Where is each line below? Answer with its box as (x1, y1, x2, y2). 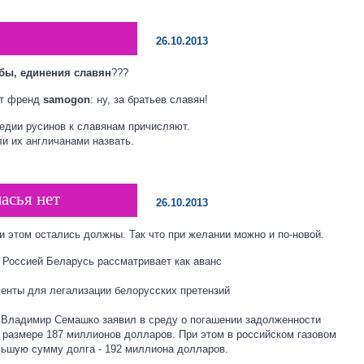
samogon (43, 93, 90, 106)
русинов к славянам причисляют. (23, 119, 190, 132)
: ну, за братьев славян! (90, 93, 208, 106)
